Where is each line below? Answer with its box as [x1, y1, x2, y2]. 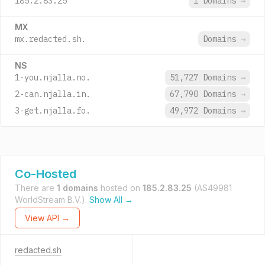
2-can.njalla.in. [15, 89, 91, 99]
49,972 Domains [170, 105, 241, 116]
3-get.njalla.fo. [15, 105, 91, 116]
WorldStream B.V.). [15, 195, 89, 205]
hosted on [98, 183, 143, 193]
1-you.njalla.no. [15, 72, 91, 83]
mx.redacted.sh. [15, 34, 86, 44]
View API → [25, 213, 70, 223]
